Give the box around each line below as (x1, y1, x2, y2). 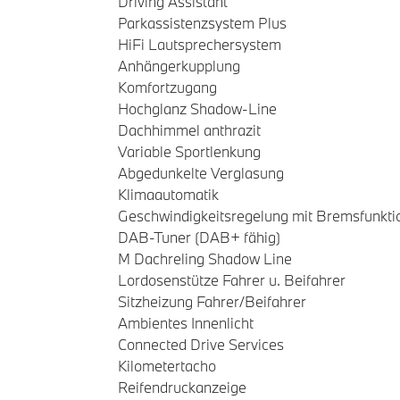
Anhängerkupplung (118, 56, 240, 75)
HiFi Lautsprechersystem (118, 35, 281, 54)
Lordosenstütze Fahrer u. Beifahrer (118, 271, 346, 289)
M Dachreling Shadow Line (118, 249, 292, 268)
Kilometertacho (118, 356, 216, 375)
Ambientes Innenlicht (118, 313, 254, 332)
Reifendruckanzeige (118, 378, 246, 396)
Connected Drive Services (118, 335, 284, 354)
